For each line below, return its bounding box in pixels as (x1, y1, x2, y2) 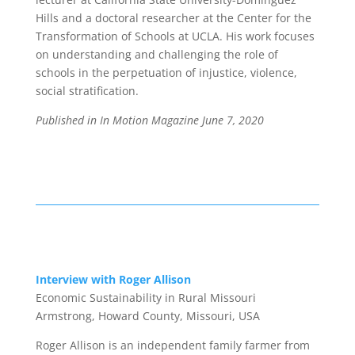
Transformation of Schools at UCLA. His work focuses (35, 29, 315, 44)
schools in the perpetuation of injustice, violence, (35, 65, 297, 80)
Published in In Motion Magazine (35, 113, 202, 128)
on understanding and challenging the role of (35, 47, 278, 62)
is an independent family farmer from (105, 338, 310, 353)
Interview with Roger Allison (35, 272, 191, 287)
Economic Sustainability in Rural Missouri (35, 290, 256, 305)
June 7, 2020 (201, 113, 264, 128)
